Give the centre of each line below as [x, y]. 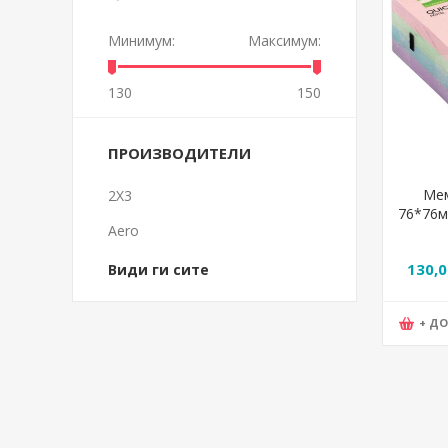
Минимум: [141, 40]
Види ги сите [158, 269]
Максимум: [284, 40]
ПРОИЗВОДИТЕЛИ [179, 153]
